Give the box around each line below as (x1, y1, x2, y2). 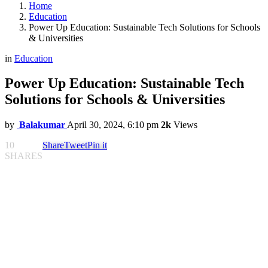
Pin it (87, 140, 107, 151)
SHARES (5, 151, 42, 162)
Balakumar (19, 120, 65, 130)
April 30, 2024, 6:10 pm (67, 120, 159, 130)
